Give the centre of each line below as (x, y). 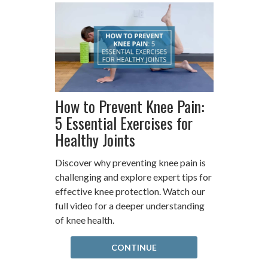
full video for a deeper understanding (130, 205)
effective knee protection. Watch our (130, 191)
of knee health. (84, 220)
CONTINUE (134, 247)
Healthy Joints (95, 139)
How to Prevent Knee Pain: (130, 106)
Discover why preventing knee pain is (130, 162)
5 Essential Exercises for (124, 123)
